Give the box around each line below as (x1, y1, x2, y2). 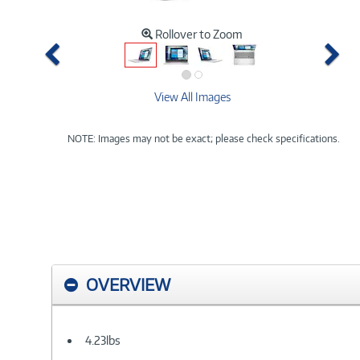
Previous (55, 34, 152, 65)
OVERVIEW (86, 273, 170, 295)
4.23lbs (85, 333, 121, 347)
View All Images (153, 89, 231, 104)
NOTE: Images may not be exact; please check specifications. (67, 132, 340, 145)
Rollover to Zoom (155, 27, 243, 41)
